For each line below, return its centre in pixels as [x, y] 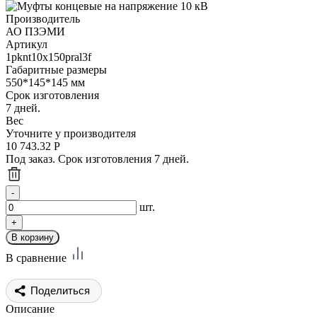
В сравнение [38, 258]
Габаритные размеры [56, 69]
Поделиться [60, 290]
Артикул [27, 44]
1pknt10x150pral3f [48, 57]
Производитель [43, 18]
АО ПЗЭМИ [35, 31]
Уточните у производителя [71, 133]
